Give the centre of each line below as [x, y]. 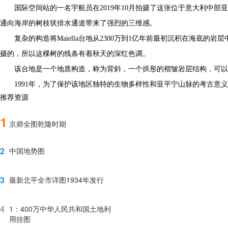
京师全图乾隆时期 [38, 123]
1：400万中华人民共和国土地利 [60, 208]
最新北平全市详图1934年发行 [56, 179]
